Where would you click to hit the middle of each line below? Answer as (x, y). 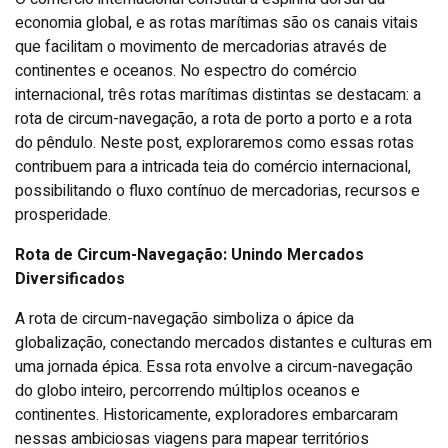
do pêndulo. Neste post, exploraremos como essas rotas (214, 142)
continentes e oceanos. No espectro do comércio (186, 70)
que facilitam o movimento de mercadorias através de (201, 46)
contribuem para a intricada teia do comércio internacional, (213, 166)
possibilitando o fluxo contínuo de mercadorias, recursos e (217, 190)
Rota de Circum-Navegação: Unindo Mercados (189, 254)
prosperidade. (63, 214)
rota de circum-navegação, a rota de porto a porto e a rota (213, 118)
